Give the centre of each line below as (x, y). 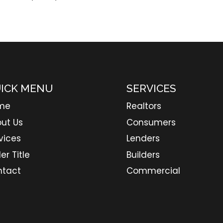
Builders (143, 155)
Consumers (151, 122)
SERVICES (151, 89)
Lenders (143, 139)
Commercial (153, 171)
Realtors (144, 106)
